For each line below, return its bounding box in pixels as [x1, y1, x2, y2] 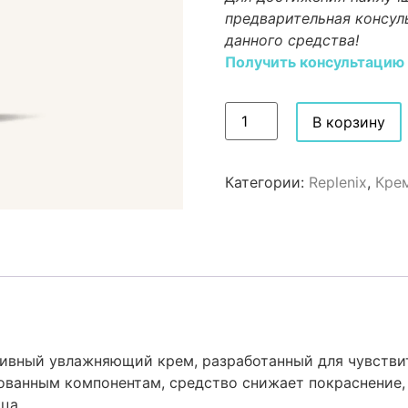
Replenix [308, 173, 367, 191]
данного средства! [224, 31, 359, 49]
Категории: [224, 173, 309, 191]
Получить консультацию [224, 53, 404, 71]
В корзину [311, 113, 385, 131]
